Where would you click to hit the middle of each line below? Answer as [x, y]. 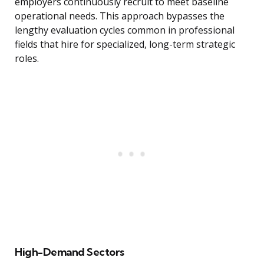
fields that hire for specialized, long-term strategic [125, 44]
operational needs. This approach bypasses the [120, 16]
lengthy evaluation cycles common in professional [125, 30]
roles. [27, 59]
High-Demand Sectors [70, 252]
